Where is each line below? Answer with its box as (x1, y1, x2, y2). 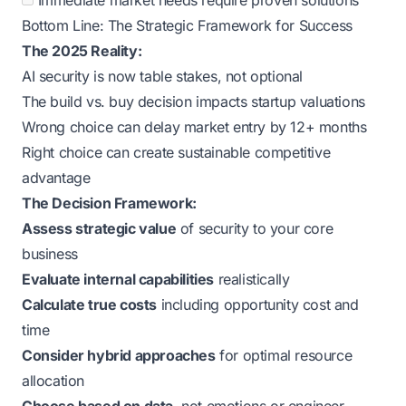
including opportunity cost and (157, 295, 359, 314)
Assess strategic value (22, 219, 177, 237)
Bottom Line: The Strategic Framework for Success (22, 16, 353, 34)
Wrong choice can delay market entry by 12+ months (22, 118, 367, 136)
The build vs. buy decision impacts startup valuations (22, 92, 365, 111)
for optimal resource (215, 346, 353, 364)
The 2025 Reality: (22, 42, 142, 60)
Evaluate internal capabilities (22, 270, 214, 288)
